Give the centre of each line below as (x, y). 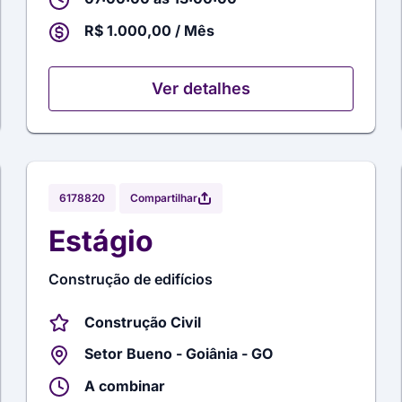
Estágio (101, 240)
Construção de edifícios (131, 279)
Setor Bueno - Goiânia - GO (179, 354)
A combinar (125, 385)
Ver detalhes (201, 88)
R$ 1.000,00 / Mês (150, 30)
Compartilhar (164, 197)
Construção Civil (143, 322)
